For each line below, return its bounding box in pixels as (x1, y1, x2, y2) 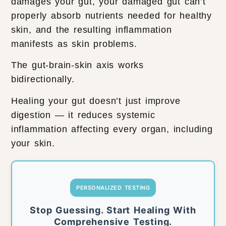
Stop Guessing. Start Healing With (30, 204, 196, 215)
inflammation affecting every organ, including (11, 124, 213, 134)
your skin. (11, 138, 55, 148)
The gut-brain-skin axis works (11, 60, 144, 71)
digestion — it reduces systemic (11, 109, 155, 120)
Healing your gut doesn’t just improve (11, 95, 181, 106)
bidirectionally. (11, 74, 79, 85)
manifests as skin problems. (11, 39, 137, 49)
